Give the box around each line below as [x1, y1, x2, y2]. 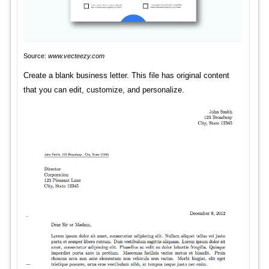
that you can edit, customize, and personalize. [23, 85, 184, 94]
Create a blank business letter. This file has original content [23, 70, 229, 80]
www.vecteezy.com [47, 52, 104, 59]
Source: [23, 52, 48, 59]
